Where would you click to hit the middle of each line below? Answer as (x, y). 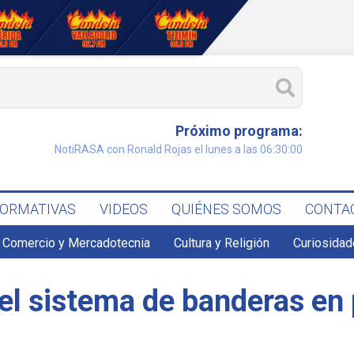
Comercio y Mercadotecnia (77, 243)
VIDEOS (124, 209)
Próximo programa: (239, 131)
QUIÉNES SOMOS (227, 209)
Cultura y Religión (222, 243)
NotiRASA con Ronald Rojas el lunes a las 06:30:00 (178, 149)
